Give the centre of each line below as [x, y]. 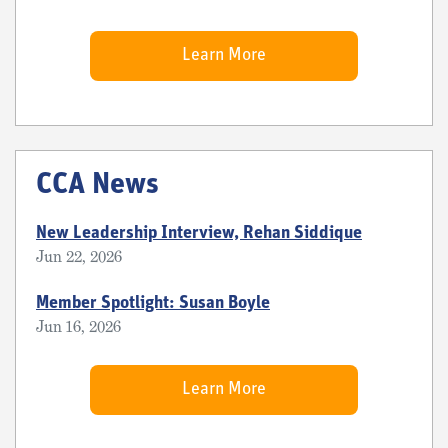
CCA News [97, 185]
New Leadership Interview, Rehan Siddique [199, 233]
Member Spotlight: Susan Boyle [153, 303]
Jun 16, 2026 [78, 326]
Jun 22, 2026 [79, 256]
